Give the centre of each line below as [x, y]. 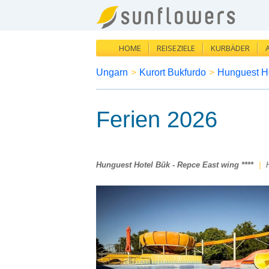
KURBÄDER [230, 48]
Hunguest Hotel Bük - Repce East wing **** [175, 165]
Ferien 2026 [157, 119]
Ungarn [112, 72]
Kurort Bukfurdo [173, 72]
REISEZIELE [176, 48]
